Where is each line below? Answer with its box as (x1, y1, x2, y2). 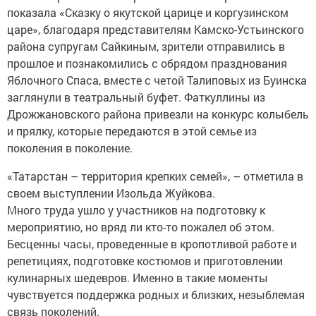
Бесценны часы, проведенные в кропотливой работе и (7, 236, 297, 251)
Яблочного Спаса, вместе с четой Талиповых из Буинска (7, 73, 307, 87)
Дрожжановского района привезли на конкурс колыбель (7, 107, 309, 121)
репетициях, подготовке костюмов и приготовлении (7, 253, 283, 268)
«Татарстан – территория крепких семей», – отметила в (7, 169, 303, 183)
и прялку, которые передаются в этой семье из (7, 123, 257, 138)
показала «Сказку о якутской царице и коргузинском (7, 5, 288, 20)
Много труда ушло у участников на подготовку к (7, 202, 265, 217)
